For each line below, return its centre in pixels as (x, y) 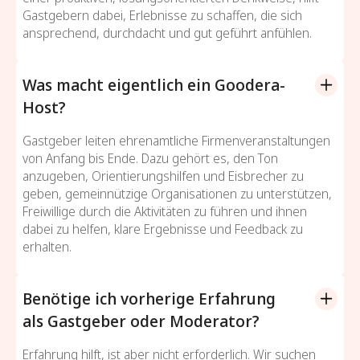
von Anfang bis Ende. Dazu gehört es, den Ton (150, 158)
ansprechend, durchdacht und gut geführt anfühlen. (167, 33)
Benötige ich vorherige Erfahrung (149, 298)
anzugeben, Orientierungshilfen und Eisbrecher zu (163, 176)
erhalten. (47, 246)
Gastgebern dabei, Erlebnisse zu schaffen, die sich (162, 15)
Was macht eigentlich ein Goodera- (154, 84)
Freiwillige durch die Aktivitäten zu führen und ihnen (165, 211)
